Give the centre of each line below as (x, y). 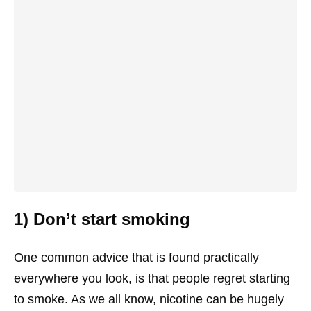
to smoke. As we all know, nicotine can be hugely (149, 299)
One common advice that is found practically (136, 258)
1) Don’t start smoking (102, 219)
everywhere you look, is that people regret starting (152, 278)
